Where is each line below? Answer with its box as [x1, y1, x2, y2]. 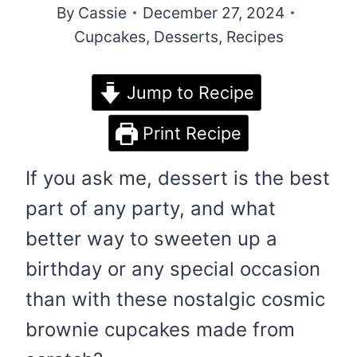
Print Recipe [138, 123, 242, 144]
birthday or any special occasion [25, 257, 320, 281]
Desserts [153, 27, 218, 47]
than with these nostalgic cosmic [25, 288, 325, 312]
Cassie [77, 3, 127, 23]
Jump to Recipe [121, 82, 254, 104]
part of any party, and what [25, 197, 276, 221]
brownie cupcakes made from [25, 318, 295, 342]
